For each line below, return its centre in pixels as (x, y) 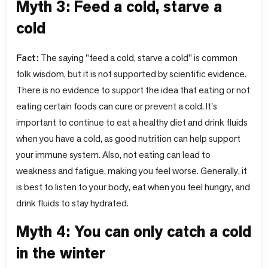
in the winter (61, 253)
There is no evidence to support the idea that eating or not (133, 90)
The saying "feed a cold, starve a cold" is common (138, 57)
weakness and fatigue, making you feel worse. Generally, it (132, 170)
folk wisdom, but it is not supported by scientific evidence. (131, 74)
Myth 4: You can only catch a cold (134, 231)
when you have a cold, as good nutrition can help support (128, 138)
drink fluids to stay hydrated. (72, 203)
